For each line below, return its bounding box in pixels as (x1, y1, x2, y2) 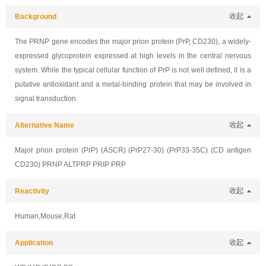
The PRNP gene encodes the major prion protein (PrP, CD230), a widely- (15, 37, 251, 46)
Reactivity (15, 187, 49, 195)
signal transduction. (15, 94, 78, 103)
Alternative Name (15, 121, 74, 129)
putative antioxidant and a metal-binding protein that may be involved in (15, 80, 251, 88)
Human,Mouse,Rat (15, 212, 75, 220)
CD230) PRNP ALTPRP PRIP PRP (15, 160, 126, 169)
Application (15, 239, 53, 247)
